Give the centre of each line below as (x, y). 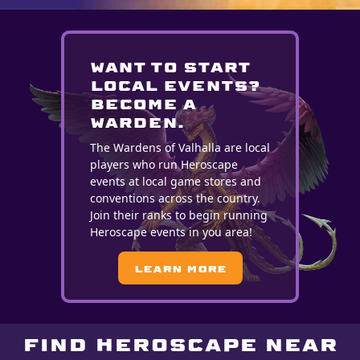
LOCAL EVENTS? (174, 85)
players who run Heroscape (164, 165)
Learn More (180, 268)
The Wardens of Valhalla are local (180, 148)
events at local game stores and (175, 182)
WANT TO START (170, 67)
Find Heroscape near (180, 344)
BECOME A (142, 104)
